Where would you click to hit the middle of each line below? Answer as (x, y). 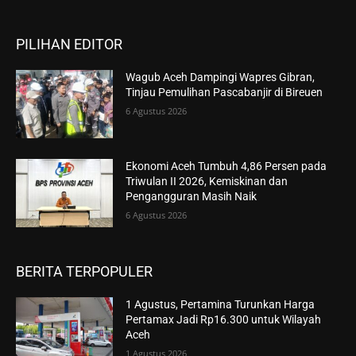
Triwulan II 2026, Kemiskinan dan (207, 181)
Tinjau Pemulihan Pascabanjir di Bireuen (224, 93)
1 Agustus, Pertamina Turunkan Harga (221, 304)
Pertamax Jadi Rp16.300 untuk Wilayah (224, 319)
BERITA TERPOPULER (84, 271)
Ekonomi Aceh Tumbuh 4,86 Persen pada (226, 166)
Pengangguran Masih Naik (192, 196)
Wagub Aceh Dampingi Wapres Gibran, (221, 77)
